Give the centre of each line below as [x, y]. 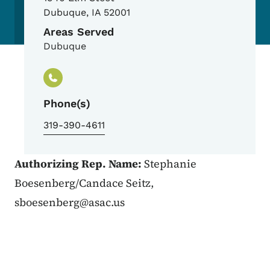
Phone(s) [67, 104]
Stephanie [170, 164]
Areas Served [79, 32]
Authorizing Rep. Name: [79, 164]
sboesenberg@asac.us [70, 202]
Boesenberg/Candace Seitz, [84, 183]
